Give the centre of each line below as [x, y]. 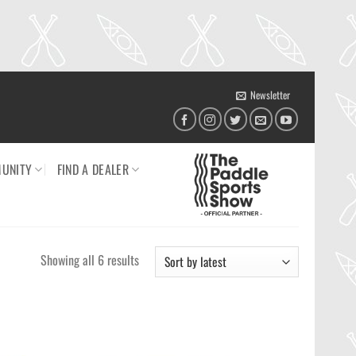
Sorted [153, 259]
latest [151, 299]
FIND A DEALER [93, 169]
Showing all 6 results [89, 260]
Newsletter [270, 95]
